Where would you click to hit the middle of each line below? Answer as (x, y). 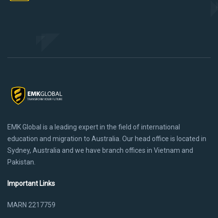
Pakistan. (21, 162)
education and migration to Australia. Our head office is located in (107, 138)
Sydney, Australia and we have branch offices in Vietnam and (100, 150)
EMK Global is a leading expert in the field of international (94, 127)
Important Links (31, 183)
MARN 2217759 (31, 205)
